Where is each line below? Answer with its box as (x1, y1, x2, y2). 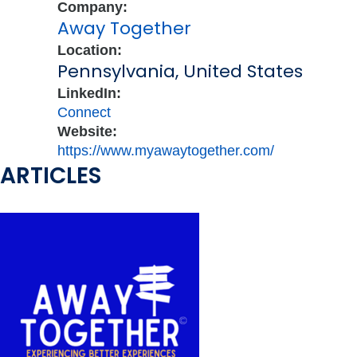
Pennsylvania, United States (57, 59, 303, 84)
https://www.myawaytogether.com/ (57, 143, 274, 159)
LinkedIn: (57, 85, 121, 101)
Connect (57, 104, 111, 120)
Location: (57, 42, 122, 58)
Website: (57, 124, 117, 139)
